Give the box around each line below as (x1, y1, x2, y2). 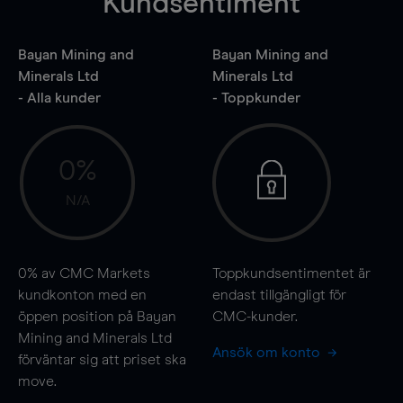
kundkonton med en (18, 287, 147, 302)
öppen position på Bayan (18, 309, 176, 324)
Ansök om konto (211, 345, 324, 360)
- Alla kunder (18, 90, 101, 105)
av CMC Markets (38, 265, 150, 281)
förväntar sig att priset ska (18, 352, 186, 367)
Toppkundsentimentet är (211, 265, 371, 281)
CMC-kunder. (211, 309, 298, 324)
